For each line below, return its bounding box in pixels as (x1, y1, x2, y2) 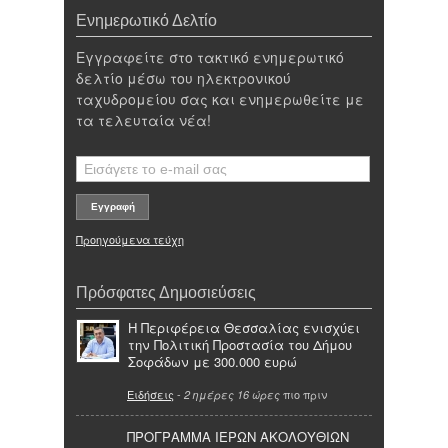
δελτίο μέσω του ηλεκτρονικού (76, 67, 291, 88)
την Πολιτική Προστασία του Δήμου (128, 334, 352, 354)
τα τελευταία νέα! (76, 109, 211, 130)
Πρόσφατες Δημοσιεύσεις (76, 282, 256, 301)
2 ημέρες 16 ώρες (184, 387, 280, 403)
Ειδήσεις (127, 386, 174, 403)
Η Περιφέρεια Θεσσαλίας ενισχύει (128, 317, 360, 337)
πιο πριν (280, 386, 327, 403)
